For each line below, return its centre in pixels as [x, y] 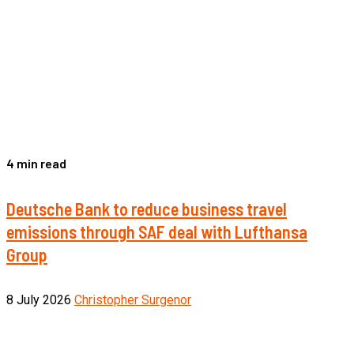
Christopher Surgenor [133, 300]
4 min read [36, 163]
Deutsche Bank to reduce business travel [147, 208]
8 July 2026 [40, 300]
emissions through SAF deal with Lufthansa [157, 231]
